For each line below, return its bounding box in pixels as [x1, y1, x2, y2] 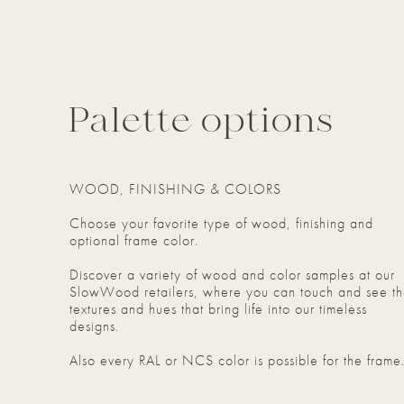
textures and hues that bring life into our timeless [69, 299, 367, 318]
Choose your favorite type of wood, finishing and [69, 214, 373, 233]
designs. [69, 317, 119, 335]
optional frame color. [69, 231, 198, 250]
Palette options [69, 98, 334, 147]
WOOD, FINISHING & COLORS [69, 179, 281, 198]
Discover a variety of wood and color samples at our [69, 265, 395, 284]
